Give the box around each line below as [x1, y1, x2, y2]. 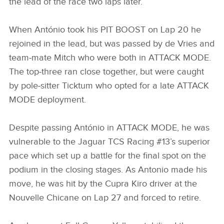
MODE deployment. [9, 94, 88, 105]
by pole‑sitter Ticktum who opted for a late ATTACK [9, 80, 209, 91]
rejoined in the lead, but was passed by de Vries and [9, 38, 214, 49]
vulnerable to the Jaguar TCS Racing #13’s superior [9, 136, 210, 147]
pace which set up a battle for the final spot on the [9, 150, 206, 161]
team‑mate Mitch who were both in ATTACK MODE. [9, 52, 211, 63]
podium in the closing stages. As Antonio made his [9, 164, 207, 175]
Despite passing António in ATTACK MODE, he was [9, 122, 209, 133]
